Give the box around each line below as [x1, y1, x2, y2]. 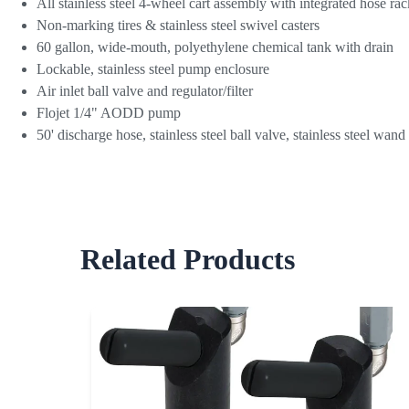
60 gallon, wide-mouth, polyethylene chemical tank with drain [37, 39, 393, 56]
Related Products [80, 242, 295, 276]
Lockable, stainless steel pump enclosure [37, 61, 269, 78]
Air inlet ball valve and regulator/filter [37, 83, 253, 100]
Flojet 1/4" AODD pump [37, 105, 181, 121]
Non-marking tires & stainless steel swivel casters [37, 17, 320, 34]
